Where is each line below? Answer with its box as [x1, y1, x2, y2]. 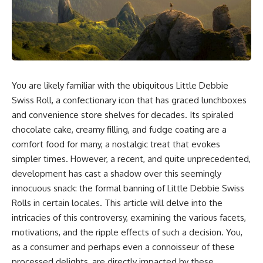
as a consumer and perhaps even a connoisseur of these [12, 241, 235, 252]
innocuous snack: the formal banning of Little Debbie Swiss [12, 182, 244, 194]
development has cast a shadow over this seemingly [12, 167, 221, 179]
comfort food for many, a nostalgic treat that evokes [12, 138, 220, 150]
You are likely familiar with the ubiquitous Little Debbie [12, 79, 228, 91]
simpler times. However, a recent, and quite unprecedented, [12, 153, 251, 164]
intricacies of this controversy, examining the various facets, [12, 211, 246, 223]
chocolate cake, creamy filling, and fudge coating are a [12, 123, 227, 135]
